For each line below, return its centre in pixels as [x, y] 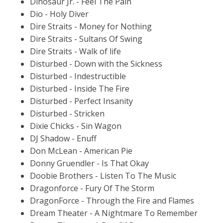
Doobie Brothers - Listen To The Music [103, 175]
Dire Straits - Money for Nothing [91, 26]
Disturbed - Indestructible [78, 76]
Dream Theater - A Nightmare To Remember [114, 213]
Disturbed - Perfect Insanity [81, 101]
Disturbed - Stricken [67, 113]
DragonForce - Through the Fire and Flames [112, 200]
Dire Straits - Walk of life [75, 51]
